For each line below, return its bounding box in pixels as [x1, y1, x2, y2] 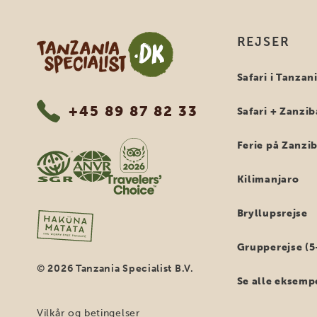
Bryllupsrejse [236, 207, 308, 219]
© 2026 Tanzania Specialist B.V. [37, 263, 194, 275]
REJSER [236, 34, 290, 50]
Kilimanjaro [236, 173, 299, 185]
